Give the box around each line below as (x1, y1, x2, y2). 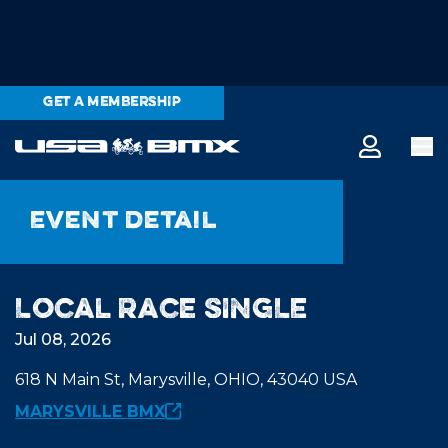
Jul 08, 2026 (15, 330, 111, 349)
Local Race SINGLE (15, 296, 308, 326)
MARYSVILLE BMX (15, 401, 165, 421)
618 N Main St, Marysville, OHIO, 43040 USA (15, 370, 357, 389)
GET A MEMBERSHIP (43, 96, 181, 110)
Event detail (30, 209, 218, 235)
